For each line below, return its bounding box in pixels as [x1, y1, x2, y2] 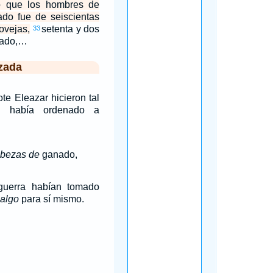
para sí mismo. [18, 194, 84, 204]
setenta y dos [41, 24, 100, 34]
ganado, [39, 149, 77, 160]
